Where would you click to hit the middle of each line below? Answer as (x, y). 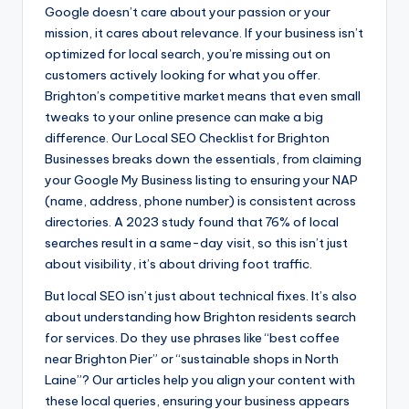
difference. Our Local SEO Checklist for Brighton (187, 137)
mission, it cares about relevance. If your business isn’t (204, 32)
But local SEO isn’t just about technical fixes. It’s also (201, 295)
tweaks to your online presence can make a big (184, 116)
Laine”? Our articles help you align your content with (200, 379)
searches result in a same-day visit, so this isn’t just (196, 242)
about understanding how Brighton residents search (200, 316)
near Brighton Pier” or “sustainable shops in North (192, 358)
